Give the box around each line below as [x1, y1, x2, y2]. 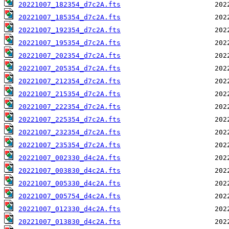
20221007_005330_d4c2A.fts [18, 179, 121, 188]
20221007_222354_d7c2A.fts [18, 103, 121, 111]
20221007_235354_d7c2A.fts [18, 141, 121, 149]
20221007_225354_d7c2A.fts [18, 116, 121, 124]
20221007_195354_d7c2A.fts [18, 39, 121, 47]
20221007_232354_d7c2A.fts [18, 128, 121, 136]
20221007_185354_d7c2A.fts [18, 13, 121, 21]
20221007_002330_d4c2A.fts [18, 154, 121, 162]
